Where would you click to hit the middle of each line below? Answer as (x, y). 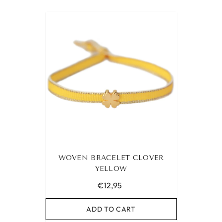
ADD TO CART (111, 209)
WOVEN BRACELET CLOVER (111, 158)
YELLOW (111, 169)
